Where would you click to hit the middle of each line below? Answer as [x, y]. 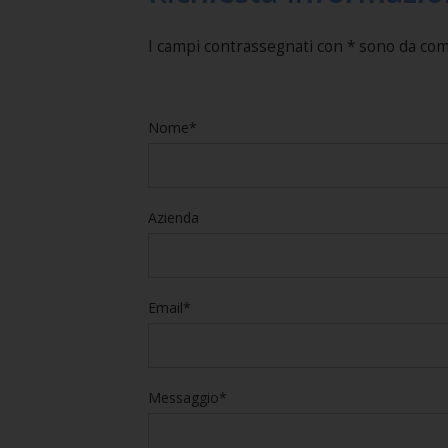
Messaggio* [187, 397]
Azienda [173, 217]
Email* [169, 307]
